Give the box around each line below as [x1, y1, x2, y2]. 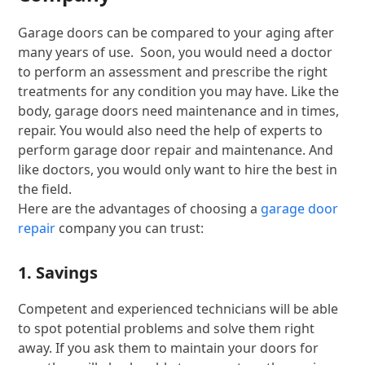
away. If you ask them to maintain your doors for [18, 338, 319, 357]
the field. [18, 179, 73, 198]
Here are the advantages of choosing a [18, 199, 262, 218]
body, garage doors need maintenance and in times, [18, 101, 340, 120]
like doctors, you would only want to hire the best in [18, 160, 338, 178]
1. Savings [18, 261, 99, 284]
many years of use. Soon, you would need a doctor [18, 42, 333, 61]
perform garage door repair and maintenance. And [18, 140, 334, 159]
